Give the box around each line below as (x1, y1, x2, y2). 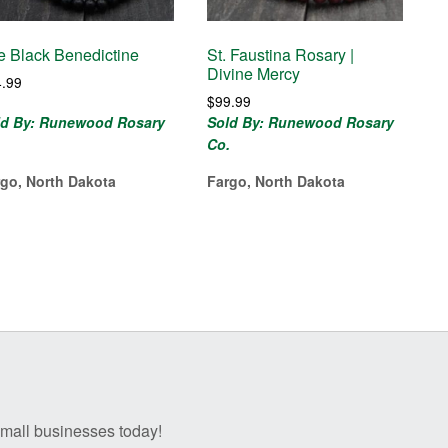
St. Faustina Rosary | (207, 43, 355, 67)
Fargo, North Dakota (207, 171, 346, 192)
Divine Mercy (207, 62, 301, 86)
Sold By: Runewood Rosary (207, 112, 395, 133)
